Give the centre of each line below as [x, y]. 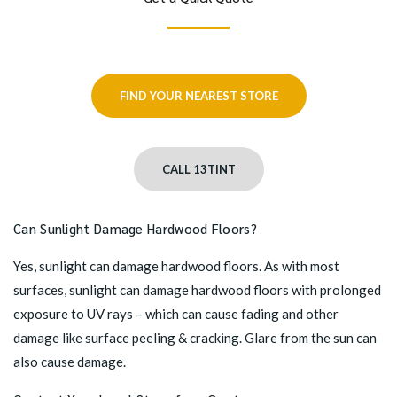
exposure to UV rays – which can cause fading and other [176, 314]
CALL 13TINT [198, 170]
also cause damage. [70, 362]
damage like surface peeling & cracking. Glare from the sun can [195, 338]
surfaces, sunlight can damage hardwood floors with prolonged [197, 290]
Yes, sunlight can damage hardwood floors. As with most [176, 266]
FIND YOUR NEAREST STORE [198, 96]
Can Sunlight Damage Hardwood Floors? [135, 229]
